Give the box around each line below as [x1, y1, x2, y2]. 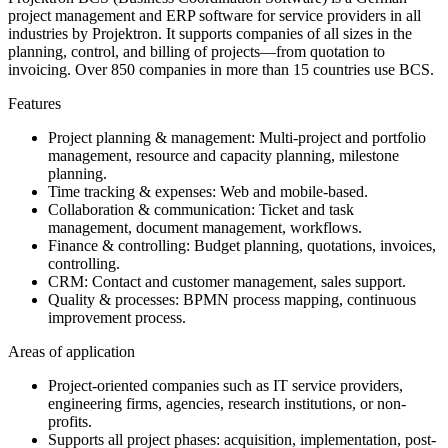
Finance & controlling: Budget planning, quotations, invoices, [48, 237, 436, 255]
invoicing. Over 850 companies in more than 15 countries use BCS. [8, 61, 434, 79]
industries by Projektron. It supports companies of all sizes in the [8, 25, 412, 43]
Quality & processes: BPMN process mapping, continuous [48, 291, 416, 309]
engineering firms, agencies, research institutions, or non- [48, 395, 406, 413]
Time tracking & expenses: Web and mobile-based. [48, 183, 368, 201]
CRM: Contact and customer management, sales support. [48, 273, 406, 291]
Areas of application [8, 343, 135, 361]
